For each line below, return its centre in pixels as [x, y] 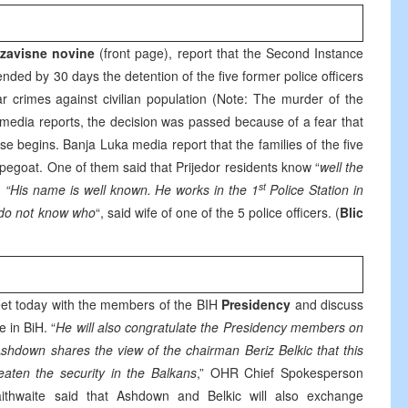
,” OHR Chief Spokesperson [280, 372]
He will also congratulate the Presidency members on [210, 327]
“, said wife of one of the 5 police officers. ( [218, 212]
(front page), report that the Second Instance [232, 53]
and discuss [329, 304]
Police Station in [315, 189]
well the [342, 167]
